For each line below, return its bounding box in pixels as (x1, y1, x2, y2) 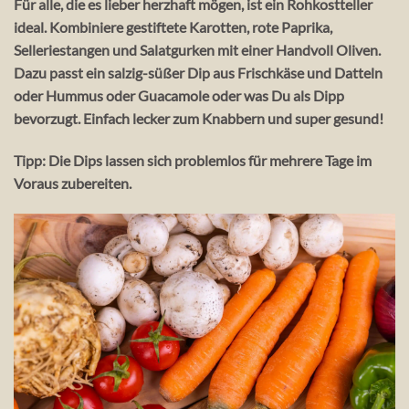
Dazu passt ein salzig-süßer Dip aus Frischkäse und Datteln (14, 64, 383, 82)
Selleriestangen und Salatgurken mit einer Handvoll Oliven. (14, 41, 381, 59)
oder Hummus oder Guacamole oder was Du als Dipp (14, 87, 344, 105)
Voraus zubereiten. (14, 174, 131, 193)
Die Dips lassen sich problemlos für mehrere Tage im (46, 152, 372, 170)
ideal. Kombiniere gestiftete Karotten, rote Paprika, (14, 18, 332, 37)
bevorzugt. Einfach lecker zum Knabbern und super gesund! (14, 110, 383, 128)
